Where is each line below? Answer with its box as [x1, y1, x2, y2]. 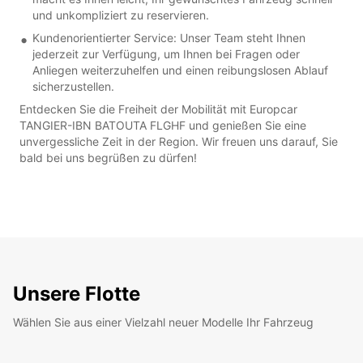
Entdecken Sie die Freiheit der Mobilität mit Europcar [19, 101, 297, 116]
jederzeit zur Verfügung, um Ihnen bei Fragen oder [32, 46, 300, 61]
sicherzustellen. [32, 79, 114, 93]
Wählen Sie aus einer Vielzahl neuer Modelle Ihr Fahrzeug [13, 314, 314, 329]
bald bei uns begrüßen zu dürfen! [19, 150, 197, 164]
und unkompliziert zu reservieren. [32, 7, 209, 22]
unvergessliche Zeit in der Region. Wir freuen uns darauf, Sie [19, 134, 338, 148]
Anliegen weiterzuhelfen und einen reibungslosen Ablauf [32, 62, 328, 77]
